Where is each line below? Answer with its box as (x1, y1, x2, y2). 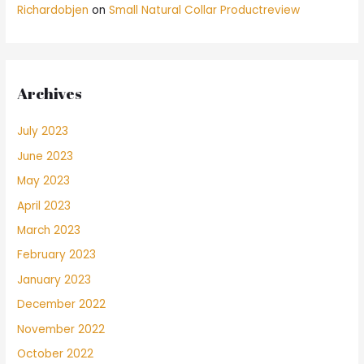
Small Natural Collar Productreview (109, 2, 301, 19)
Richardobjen (17, 2, 89, 19)
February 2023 (17, 247, 97, 263)
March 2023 (17, 223, 81, 239)
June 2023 (17, 148, 74, 164)
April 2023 (17, 197, 71, 214)
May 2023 (17, 173, 71, 189)
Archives (17, 83, 83, 105)
